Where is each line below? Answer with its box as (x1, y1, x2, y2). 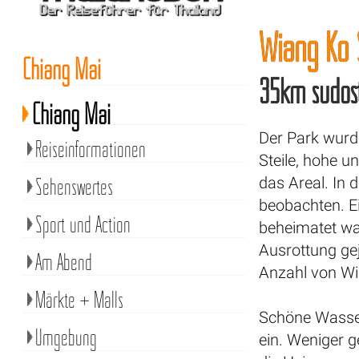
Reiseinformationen (34, 135, 146, 163)
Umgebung (34, 323, 97, 351)
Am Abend (34, 248, 92, 276)
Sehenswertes (34, 172, 113, 200)
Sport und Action (34, 210, 131, 238)
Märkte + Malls (34, 285, 123, 313)
